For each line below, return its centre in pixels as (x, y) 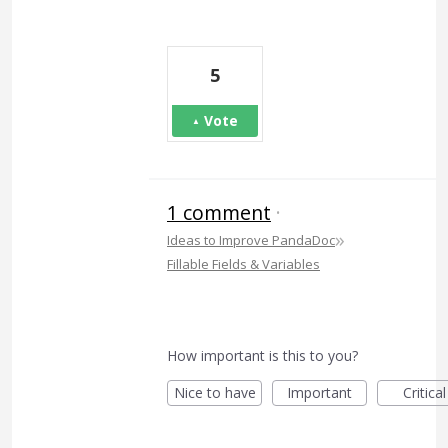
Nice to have (214, 392)
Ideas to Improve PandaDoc (251, 239)
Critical (424, 392)
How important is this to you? (262, 355)
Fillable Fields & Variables (243, 263)
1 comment (219, 212)
